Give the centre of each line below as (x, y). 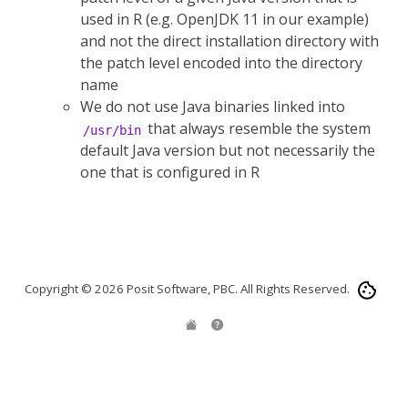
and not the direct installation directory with (229, 41)
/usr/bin (112, 130)
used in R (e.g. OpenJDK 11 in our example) (224, 20)
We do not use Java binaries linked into (213, 107)
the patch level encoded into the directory (221, 63)
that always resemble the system (257, 129)
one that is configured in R (170, 173)
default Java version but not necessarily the (228, 151)
